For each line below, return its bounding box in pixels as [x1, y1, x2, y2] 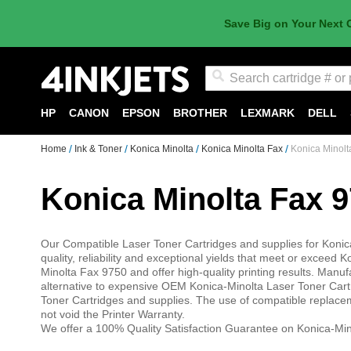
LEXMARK [241, 107, 295, 119]
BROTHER [173, 107, 227, 119]
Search [204, 92, 239, 104]
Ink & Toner [74, 143, 125, 154]
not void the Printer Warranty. [41, 308, 185, 320]
